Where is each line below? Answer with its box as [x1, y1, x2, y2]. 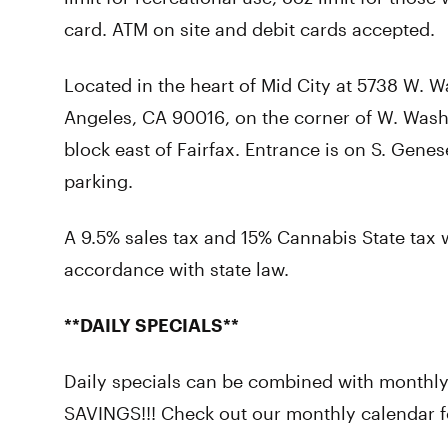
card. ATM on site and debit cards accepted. [64, 18, 435, 40]
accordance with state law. [64, 258, 289, 280]
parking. [64, 170, 133, 192]
